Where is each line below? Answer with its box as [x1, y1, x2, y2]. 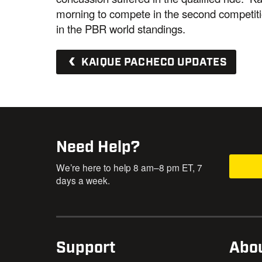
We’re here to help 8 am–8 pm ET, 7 [56, 161, 203, 174]
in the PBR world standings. [56, 21, 189, 36]
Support [56, 237, 116, 258]
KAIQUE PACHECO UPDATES [78, 55, 227, 70]
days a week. [56, 174, 111, 187]
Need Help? [56, 136, 140, 158]
